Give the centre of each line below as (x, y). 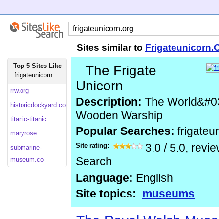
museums (168, 194)
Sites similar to (111, 48)
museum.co (27, 160)
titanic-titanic (28, 119)
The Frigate (121, 71)
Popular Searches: (127, 131)
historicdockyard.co (38, 105)
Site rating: (93, 145)
